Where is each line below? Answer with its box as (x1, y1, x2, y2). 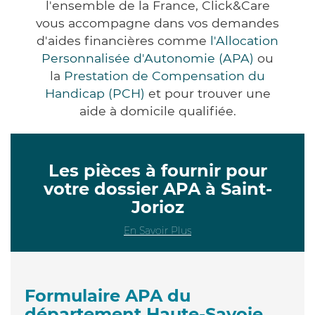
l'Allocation (210, 32, 278, 48)
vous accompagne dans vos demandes (36, 15, 279, 30)
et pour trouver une (144, 85, 271, 101)
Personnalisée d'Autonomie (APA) (41, 50, 254, 65)
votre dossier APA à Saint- (43, 178, 272, 199)
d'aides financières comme (37, 32, 210, 48)
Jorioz (131, 196, 184, 217)
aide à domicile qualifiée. (79, 103, 236, 118)
